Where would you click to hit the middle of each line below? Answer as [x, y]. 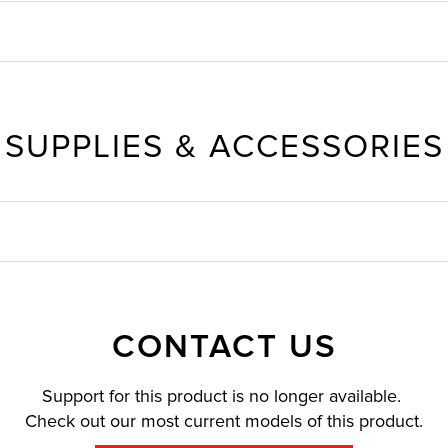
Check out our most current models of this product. [224, 420]
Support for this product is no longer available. [224, 395]
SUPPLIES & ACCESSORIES [224, 146]
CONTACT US [224, 347]
